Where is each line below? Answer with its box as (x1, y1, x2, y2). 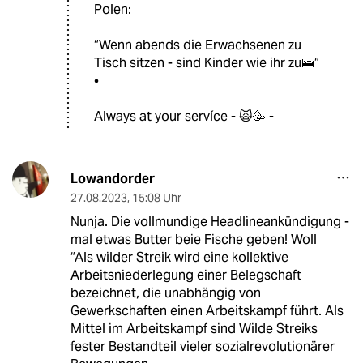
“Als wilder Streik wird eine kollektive (70, 249, 288, 267)
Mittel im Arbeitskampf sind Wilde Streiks (70, 320, 318, 338)
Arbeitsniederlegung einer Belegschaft (70, 267, 301, 284)
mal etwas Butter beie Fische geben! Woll (70, 231, 317, 249)
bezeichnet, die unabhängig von (70, 284, 261, 302)
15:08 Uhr (131, 190, 181, 206)
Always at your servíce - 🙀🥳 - (94, 108, 274, 126)
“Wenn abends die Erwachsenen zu (94, 36, 301, 54)
